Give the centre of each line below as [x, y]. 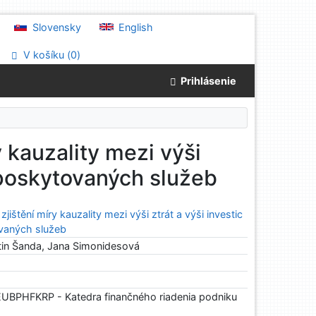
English [135, 27]
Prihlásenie [206, 81]
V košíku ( [46, 55]
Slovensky [56, 27]
